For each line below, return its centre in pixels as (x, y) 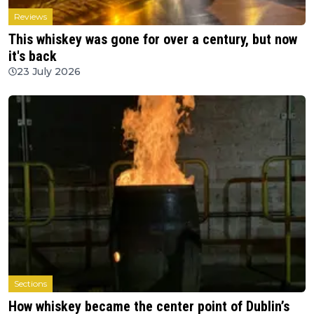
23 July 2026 (49, 71)
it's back (33, 56)
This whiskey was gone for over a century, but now (153, 39)
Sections (30, 284)
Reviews (30, 16)
